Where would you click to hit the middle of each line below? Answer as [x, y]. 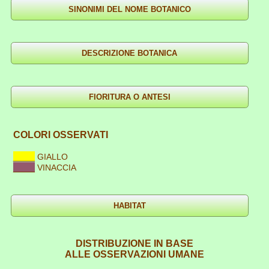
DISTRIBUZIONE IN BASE [134, 243]
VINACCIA [57, 167]
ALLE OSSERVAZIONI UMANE [134, 254]
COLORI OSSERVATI [61, 134]
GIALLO [53, 156]
